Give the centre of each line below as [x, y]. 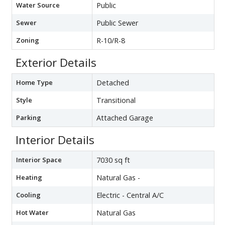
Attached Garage [125, 118]
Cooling [28, 195]
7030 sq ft [113, 160]
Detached [113, 82]
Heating [29, 177]
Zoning [28, 40]
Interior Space [39, 159]
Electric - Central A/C [130, 195]
